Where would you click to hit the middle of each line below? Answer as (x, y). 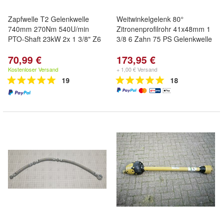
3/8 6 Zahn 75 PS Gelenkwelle (164, 39)
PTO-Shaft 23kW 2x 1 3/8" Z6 (55, 39)
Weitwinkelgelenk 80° (150, 19)
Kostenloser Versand (33, 69)
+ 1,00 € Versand (137, 69)
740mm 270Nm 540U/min (49, 29)
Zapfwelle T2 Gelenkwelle (49, 19)
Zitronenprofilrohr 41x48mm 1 (164, 29)
